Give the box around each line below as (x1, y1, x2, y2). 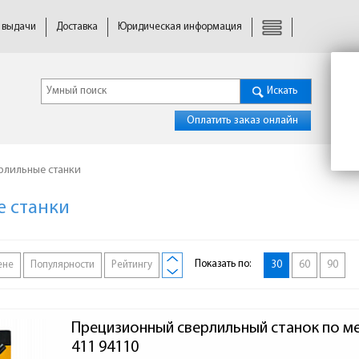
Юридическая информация (118, 22, 242, 32)
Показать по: (195, 259, 252, 269)
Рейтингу (111, 260, 152, 271)
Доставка (56, 22, 98, 32)
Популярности (30, 260, 95, 271)
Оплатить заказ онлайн (187, 115, 298, 127)
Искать (266, 86, 297, 96)
